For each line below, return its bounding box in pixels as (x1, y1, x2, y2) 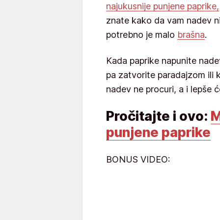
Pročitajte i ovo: (106, 108, 211, 124)
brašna (177, 29, 205, 40)
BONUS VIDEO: (106, 154, 172, 165)
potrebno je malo (106, 29, 177, 40)
